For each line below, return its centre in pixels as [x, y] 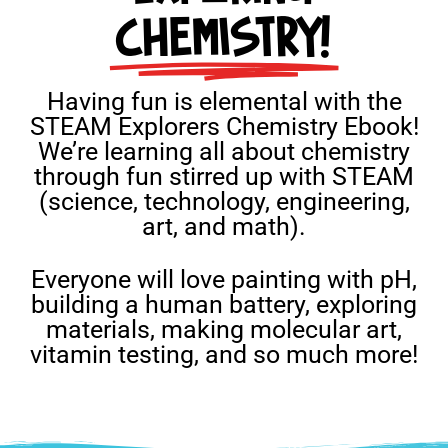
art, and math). [224, 226]
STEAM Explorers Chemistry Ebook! [224, 126]
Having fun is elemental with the [224, 101]
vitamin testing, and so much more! [224, 354]
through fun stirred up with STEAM [224, 176]
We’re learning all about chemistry [224, 151]
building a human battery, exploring [224, 304]
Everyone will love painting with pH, [224, 279]
